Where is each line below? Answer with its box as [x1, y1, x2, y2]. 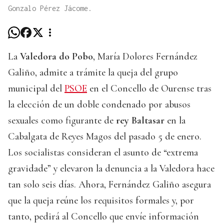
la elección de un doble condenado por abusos [8, 98, 190, 111]
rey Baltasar [116, 114, 164, 127]
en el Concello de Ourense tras [87, 82, 211, 95]
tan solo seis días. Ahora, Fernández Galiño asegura [8, 178, 211, 191]
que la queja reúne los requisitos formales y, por [8, 194, 194, 207]
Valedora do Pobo [20, 50, 93, 63]
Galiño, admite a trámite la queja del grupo [8, 66, 178, 79]
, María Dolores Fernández [93, 50, 197, 63]
